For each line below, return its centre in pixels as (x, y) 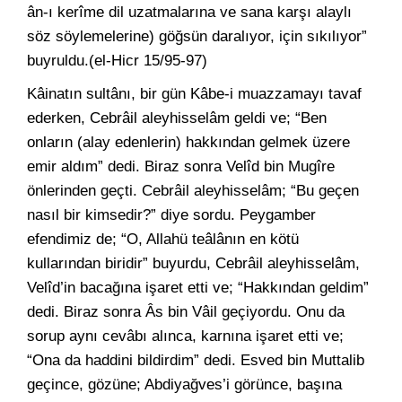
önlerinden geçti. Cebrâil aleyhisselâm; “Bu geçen (193, 191)
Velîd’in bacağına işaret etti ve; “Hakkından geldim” (198, 288)
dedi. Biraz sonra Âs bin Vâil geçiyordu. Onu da (186, 312)
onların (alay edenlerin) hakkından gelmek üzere (188, 142)
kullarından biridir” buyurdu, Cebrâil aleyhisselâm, (193, 263)
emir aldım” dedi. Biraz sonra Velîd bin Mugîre (181, 166)
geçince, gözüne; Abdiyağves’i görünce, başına (184, 385)
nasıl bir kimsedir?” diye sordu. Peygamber (171, 215)
